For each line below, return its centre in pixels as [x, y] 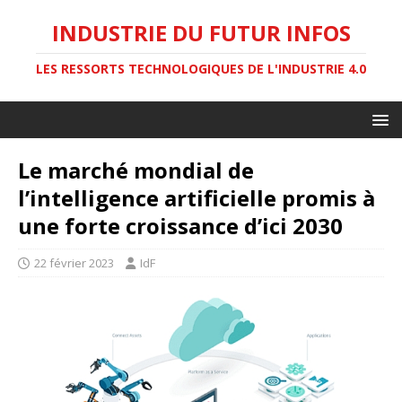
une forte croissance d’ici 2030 [180, 226]
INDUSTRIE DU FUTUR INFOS [201, 33]
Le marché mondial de [136, 170]
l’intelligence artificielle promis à [197, 198]
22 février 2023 [74, 263]
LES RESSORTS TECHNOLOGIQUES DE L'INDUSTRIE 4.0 [201, 69]
